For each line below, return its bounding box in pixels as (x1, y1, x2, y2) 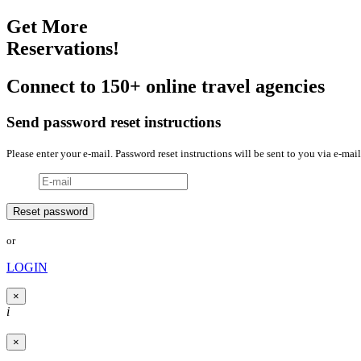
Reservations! (6, 37, 119, 59)
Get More (6, 15, 88, 37)
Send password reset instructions (6, 113, 221, 131)
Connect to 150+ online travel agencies (6, 75, 325, 97)
